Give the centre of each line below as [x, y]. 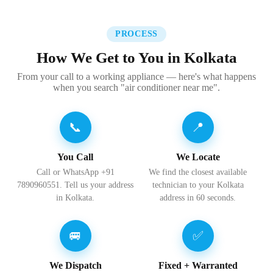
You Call [75, 157]
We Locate [198, 157]
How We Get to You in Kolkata [136, 58]
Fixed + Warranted [198, 265]
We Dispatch [75, 265]
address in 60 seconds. [198, 197]
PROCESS [136, 34]
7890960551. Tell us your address [75, 185]
